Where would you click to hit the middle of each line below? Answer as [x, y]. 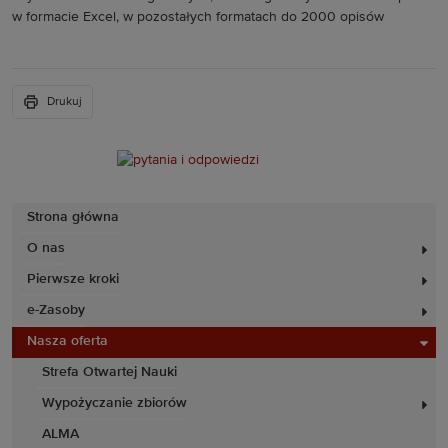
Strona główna [73, 217]
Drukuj [64, 102]
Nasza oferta [67, 341]
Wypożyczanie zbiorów [114, 403]
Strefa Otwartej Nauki [109, 372]
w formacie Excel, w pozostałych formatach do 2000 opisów [198, 17]
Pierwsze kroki [73, 279]
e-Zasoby [56, 310]
